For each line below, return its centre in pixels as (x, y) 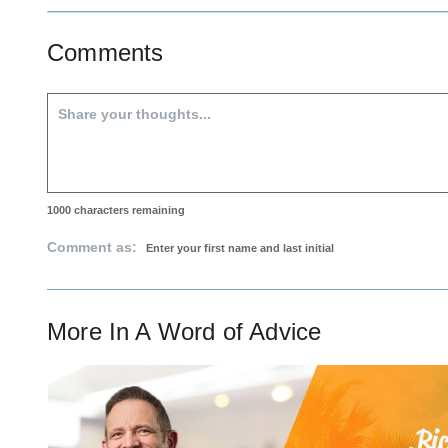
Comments (105, 53)
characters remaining (128, 210)
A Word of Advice (228, 332)
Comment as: (94, 247)
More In (91, 332)
